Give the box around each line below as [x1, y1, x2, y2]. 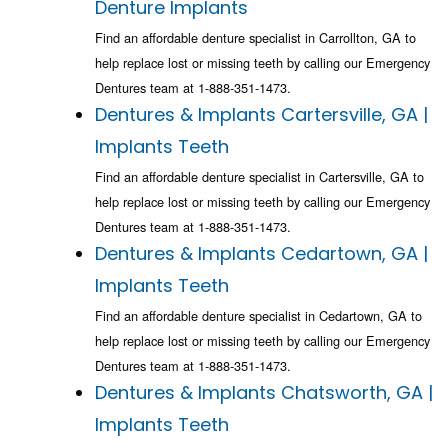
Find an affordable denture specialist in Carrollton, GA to [95, 28, 416, 48]
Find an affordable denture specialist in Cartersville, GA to [95, 167, 424, 187]
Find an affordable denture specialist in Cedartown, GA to [95, 306, 422, 326]
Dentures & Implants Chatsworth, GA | [95, 380, 433, 406]
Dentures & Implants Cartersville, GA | [95, 102, 428, 128]
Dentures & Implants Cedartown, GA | [95, 241, 428, 267]
